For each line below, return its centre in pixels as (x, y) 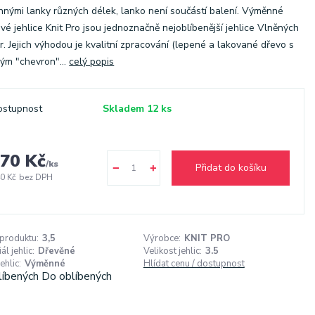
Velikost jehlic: (172, 251)
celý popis (92, 62)
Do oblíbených (77, 276)
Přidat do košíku (231, 168)
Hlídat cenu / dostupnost (194, 264)
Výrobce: (162, 238)
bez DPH (36, 177)
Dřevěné (57, 251)
